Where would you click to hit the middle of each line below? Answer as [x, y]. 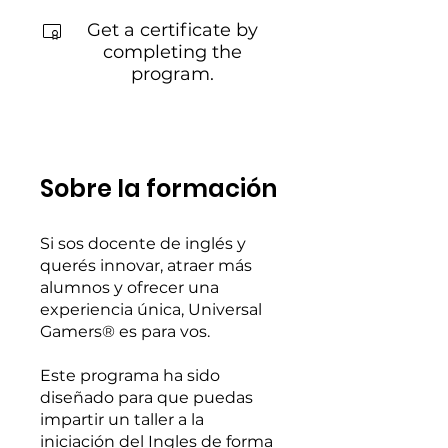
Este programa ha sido [130, 375]
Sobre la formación [158, 188]
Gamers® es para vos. [125, 331]
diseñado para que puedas [146, 397]
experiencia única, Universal [151, 309]
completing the [172, 52]
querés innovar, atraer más [146, 265]
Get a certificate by [172, 30]
